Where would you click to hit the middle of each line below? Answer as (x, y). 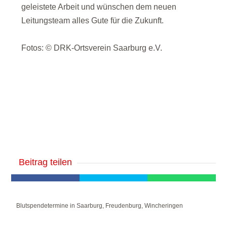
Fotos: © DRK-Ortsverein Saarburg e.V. (92, 48)
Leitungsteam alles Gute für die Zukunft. (93, 21)
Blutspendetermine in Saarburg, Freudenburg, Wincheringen (100, 206)
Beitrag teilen (46, 162)
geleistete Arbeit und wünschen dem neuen (99, 7)
